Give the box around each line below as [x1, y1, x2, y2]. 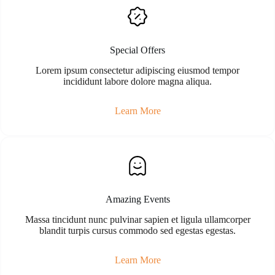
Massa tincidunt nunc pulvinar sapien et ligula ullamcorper [25, 214, 250, 225]
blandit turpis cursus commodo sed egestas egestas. [39, 225, 236, 236]
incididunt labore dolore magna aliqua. [63, 76, 212, 87]
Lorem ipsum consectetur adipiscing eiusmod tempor [36, 65, 239, 76]
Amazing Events [105, 194, 170, 205]
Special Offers [110, 45, 165, 56]
